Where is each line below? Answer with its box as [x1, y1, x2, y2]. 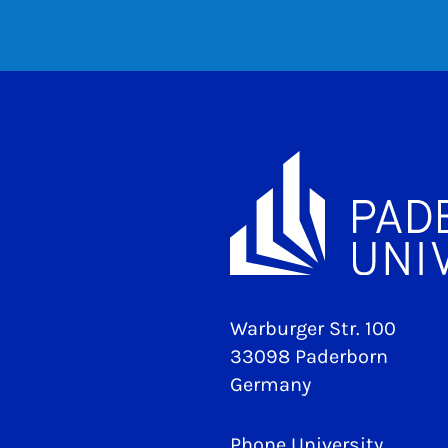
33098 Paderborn [230, 344, 388, 368]
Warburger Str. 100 [230, 316, 396, 340]
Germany [230, 372, 311, 396]
